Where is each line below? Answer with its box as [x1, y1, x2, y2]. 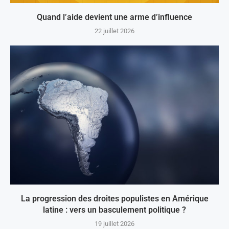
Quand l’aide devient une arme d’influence [37, 12, 192, 22]
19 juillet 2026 [95, 219, 134, 227]
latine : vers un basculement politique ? [43, 204, 186, 215]
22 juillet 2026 [95, 27, 134, 35]
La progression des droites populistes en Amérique [20, 193, 209, 203]
